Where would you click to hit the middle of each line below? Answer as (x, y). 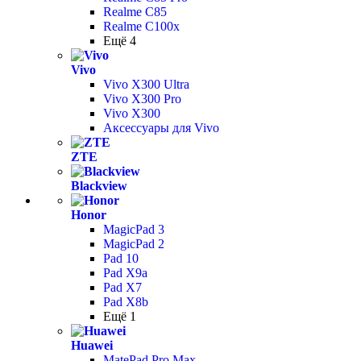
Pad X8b (126, 302)
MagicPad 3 (134, 229)
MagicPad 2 (134, 244)
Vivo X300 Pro (142, 99)
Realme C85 (135, 12)
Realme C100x (141, 26)
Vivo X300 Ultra (146, 84)
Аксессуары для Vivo (161, 128)
